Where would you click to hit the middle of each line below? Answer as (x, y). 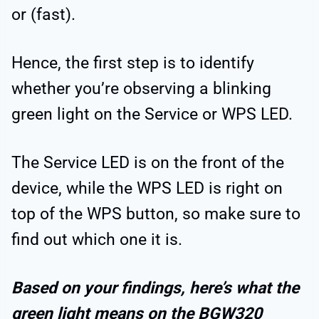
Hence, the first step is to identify (133, 63)
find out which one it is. (97, 240)
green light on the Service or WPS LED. (152, 115)
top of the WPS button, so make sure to (156, 214)
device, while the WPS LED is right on (147, 189)
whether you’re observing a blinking (141, 89)
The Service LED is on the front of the (148, 163)
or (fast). (46, 15)
